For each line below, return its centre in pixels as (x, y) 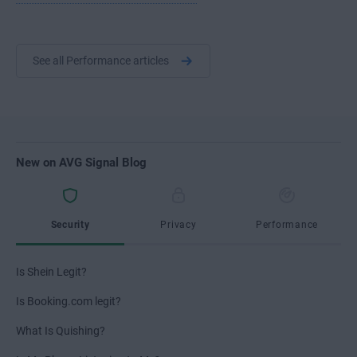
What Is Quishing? (61, 331)
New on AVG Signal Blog (81, 163)
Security (70, 225)
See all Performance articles (102, 61)
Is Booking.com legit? (69, 301)
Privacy (178, 225)
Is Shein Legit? (51, 272)
